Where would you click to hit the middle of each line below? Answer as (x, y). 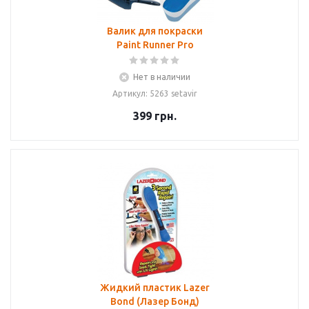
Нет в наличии (162, 77)
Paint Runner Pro (155, 45)
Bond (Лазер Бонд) (155, 301)
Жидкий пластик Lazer (155, 288)
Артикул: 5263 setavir (155, 93)
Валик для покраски (155, 31)
